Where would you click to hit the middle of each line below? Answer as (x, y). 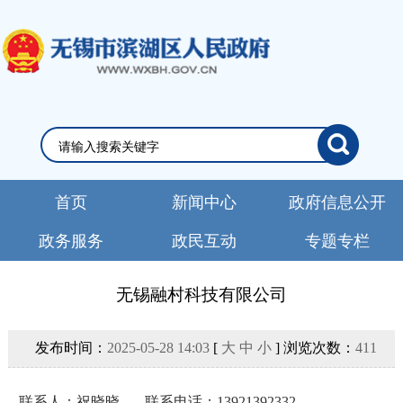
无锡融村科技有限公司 (201, 294)
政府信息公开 (337, 202)
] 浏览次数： (313, 348)
